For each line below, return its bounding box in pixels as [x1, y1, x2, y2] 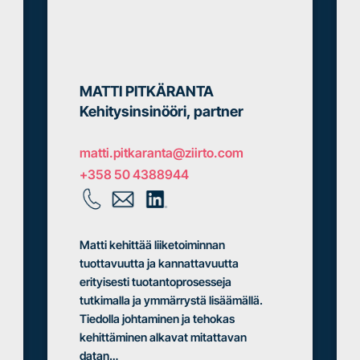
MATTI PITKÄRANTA [80, 82, 214, 100]
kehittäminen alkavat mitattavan [80, 329, 247, 344]
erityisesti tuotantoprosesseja [80, 274, 231, 288]
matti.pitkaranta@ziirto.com [80, 145, 243, 162]
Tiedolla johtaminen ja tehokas [80, 311, 235, 325]
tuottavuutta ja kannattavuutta [80, 256, 239, 270]
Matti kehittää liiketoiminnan [80, 237, 225, 252]
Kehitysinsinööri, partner [80, 102, 243, 120]
